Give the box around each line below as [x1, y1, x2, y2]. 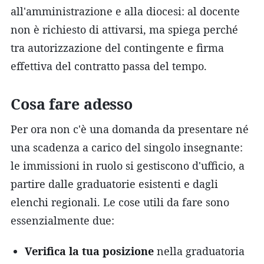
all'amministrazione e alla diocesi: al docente [11, 4, 240, 18]
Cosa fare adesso [11, 93, 133, 114]
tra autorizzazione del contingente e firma [11, 40, 224, 55]
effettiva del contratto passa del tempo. [11, 58, 207, 73]
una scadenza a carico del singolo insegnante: [11, 140, 243, 154]
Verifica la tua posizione [25, 243, 154, 258]
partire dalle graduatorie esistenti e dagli [11, 176, 218, 191]
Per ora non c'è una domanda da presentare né [11, 121, 249, 136]
